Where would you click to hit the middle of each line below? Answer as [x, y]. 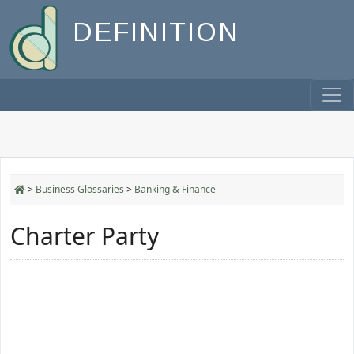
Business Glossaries [80, 189]
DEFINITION [156, 32]
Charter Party [85, 236]
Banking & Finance [175, 189]
